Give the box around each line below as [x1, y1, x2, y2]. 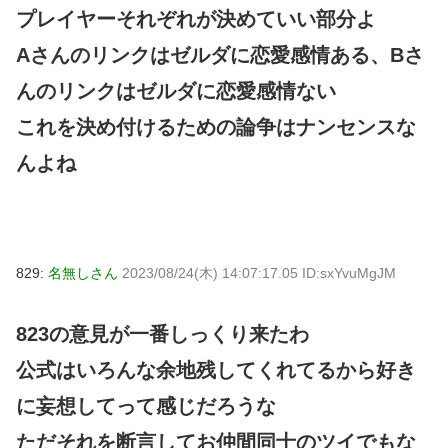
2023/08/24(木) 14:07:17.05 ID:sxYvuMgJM [122, 265, 396, 282]
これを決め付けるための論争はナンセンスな [16, 116, 416, 139]
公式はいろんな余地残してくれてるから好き [16, 358, 416, 381]
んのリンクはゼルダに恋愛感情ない [16, 80, 336, 103]
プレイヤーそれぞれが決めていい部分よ [16, 8, 376, 31]
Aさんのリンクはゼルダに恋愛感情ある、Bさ [16, 44, 424, 67]
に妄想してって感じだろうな [16, 394, 276, 417]
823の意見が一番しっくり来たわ [16, 322, 309, 345]
